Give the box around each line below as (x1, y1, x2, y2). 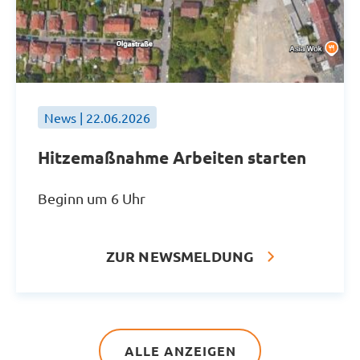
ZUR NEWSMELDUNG (105, 247, 255, 266)
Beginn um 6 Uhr (38, 189, 145, 207)
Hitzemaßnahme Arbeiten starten (38, 145, 310, 168)
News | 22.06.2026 (44, 108, 150, 125)
